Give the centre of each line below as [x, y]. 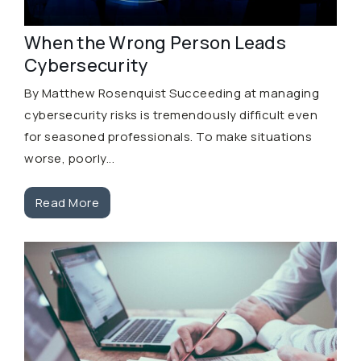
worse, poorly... [69, 159]
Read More [67, 202]
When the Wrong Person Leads [155, 43]
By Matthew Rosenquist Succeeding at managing [172, 93]
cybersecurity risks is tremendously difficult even [171, 115]
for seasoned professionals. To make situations [168, 137]
